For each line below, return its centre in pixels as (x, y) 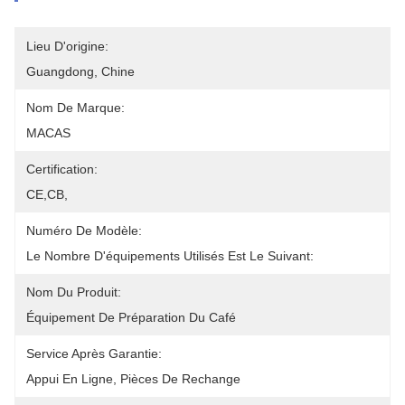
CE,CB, (47, 194)
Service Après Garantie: (94, 353)
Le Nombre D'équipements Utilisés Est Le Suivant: (170, 256)
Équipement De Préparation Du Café (131, 317)
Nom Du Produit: (74, 292)
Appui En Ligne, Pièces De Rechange (133, 379)
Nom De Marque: (75, 108)
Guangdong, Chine (80, 71)
